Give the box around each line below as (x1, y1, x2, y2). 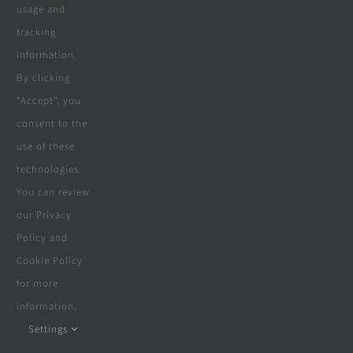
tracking (16, 25, 56, 39)
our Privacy (16, 208, 72, 222)
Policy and (16, 231, 68, 245)
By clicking (16, 71, 70, 85)
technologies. (16, 162, 82, 176)
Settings (28, 322, 71, 336)
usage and (16, 2, 65, 17)
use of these (16, 139, 75, 154)
